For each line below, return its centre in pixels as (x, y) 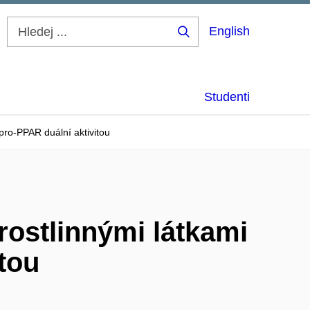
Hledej (205, 42)
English (229, 31)
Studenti (227, 97)
